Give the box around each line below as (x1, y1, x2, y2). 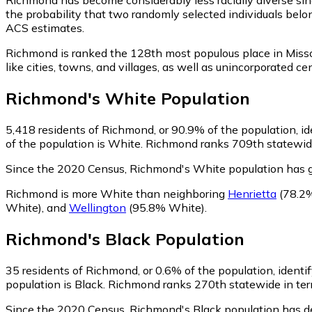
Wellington (69, 200, 126, 214)
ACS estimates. (6, 20, 84, 35)
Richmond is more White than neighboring (6, 186, 228, 201)
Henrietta (228, 186, 276, 201)
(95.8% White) (126, 200, 205, 214)
